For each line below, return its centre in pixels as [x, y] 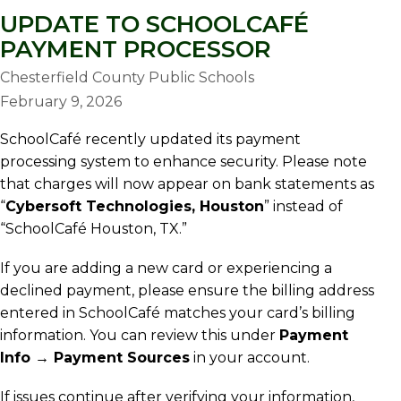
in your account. [250, 358]
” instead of [303, 206]
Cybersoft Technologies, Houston [135, 206]
